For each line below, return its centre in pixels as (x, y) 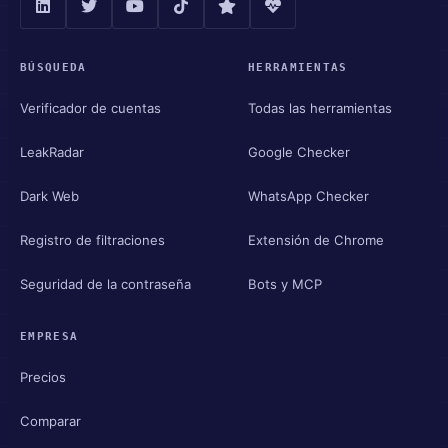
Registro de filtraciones (92, 239)
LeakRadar (52, 151)
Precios (43, 376)
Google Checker (299, 151)
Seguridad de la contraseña (105, 283)
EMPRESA (49, 336)
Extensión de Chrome (316, 239)
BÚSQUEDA (53, 67)
